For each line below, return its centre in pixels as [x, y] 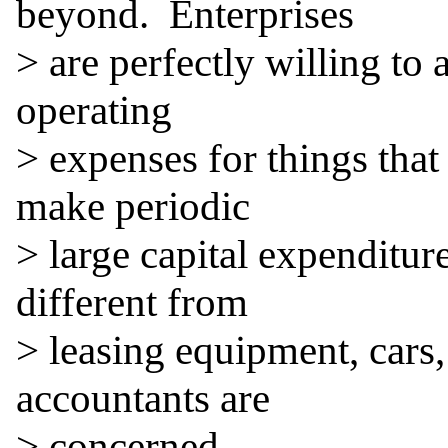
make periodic [133, 206]
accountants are [143, 398]
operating [94, 110]
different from [132, 302]
